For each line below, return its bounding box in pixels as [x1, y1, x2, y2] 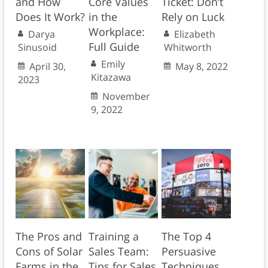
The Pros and [15, 229, 82, 244]
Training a [88, 229, 139, 244]
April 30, [29, 60, 66, 74]
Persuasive [161, 244, 216, 259]
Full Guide [88, 39, 139, 54]
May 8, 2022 [175, 60, 228, 74]
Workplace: [88, 25, 145, 39]
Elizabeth [173, 28, 215, 41]
